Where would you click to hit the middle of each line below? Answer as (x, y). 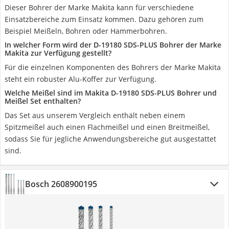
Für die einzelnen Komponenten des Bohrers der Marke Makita (113, 67)
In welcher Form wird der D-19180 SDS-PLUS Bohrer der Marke (113, 45)
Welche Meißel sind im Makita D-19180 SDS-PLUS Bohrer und (111, 93)
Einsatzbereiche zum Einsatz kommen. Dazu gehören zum (104, 19)
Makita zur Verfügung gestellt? (58, 53)
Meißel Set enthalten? (43, 101)
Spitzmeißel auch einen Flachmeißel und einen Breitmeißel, (107, 127)
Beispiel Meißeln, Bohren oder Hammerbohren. (86, 31)
